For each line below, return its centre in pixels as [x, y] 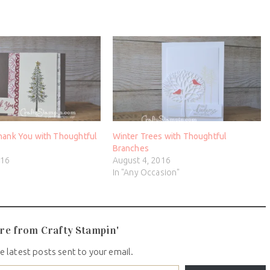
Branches [130, 149]
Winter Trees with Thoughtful [170, 137]
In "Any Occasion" [146, 173]
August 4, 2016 [141, 161]
